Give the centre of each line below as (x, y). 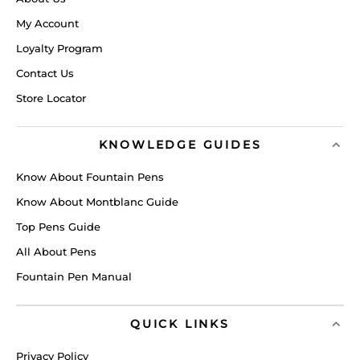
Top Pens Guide (58, 227)
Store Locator (51, 98)
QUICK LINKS (180, 324)
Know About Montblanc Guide (97, 202)
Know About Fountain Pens (90, 177)
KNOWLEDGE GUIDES (180, 145)
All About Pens (56, 252)
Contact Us (45, 74)
